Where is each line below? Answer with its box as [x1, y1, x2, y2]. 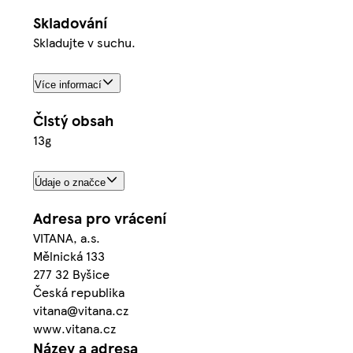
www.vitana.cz [33, 318, 116, 337]
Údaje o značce [35, 176, 106, 188]
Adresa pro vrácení [33, 206, 166, 229]
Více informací [35, 78, 102, 91]
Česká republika [33, 282, 124, 301]
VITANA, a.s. [33, 228, 100, 247]
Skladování [33, 11, 107, 33]
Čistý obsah [33, 109, 113, 131]
